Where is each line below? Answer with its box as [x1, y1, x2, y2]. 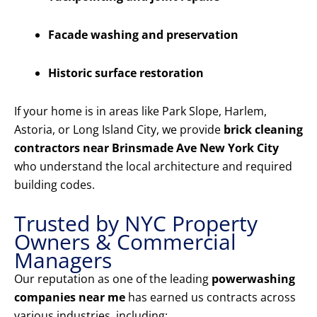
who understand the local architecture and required [14, 158, 292, 175]
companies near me [14, 289, 125, 306]
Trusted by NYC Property [14, 209, 258, 238]
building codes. [14, 177, 95, 193]
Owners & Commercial [14, 227, 236, 257]
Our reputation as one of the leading [14, 271, 212, 287]
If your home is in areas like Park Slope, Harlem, [14, 103, 267, 120]
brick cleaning [224, 122, 303, 138]
